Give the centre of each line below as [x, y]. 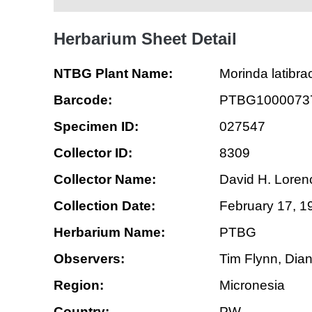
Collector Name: [105, 179]
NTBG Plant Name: [113, 73]
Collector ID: [93, 153]
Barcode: [83, 100]
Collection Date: [104, 206]
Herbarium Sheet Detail [145, 39]
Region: [79, 285]
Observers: [89, 259]
